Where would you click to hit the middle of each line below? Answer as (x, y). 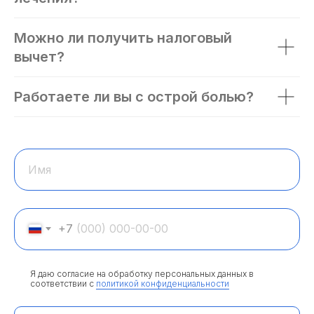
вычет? (39, 56)
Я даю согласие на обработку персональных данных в (142, 274)
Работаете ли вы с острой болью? (134, 96)
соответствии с (63, 284)
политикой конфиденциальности (163, 284)
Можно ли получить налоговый (123, 37)
